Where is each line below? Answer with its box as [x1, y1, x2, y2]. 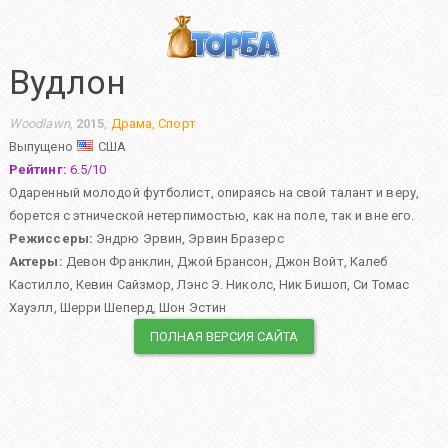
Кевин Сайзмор [75, 277, 172, 293]
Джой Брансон [177, 254, 269, 270]
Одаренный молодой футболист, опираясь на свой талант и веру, [8, 185, 419, 201]
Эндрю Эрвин [96, 231, 183, 247]
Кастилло [8, 277, 70, 293]
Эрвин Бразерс [188, 231, 284, 247]
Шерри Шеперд [59, 300, 153, 316]
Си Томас [353, 277, 410, 293]
